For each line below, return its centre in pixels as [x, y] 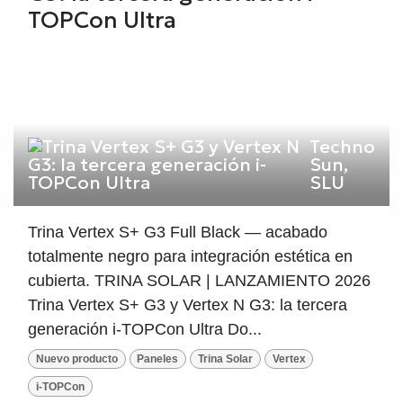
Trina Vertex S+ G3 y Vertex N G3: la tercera [188, 304]
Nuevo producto [76, 359]
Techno [342, 146]
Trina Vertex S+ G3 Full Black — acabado [178, 232]
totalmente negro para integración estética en [190, 256]
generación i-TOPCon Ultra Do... [145, 329]
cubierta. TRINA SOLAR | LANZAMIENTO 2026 [199, 280]
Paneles [158, 359]
